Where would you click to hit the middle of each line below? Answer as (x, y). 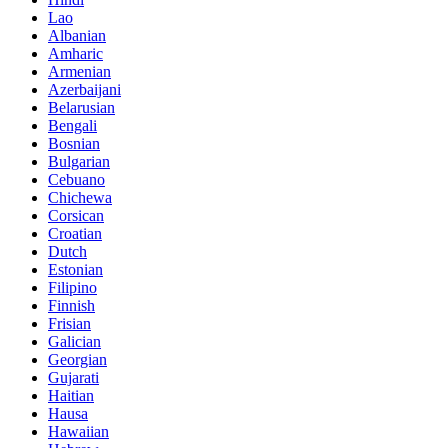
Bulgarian (79, 162)
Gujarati (73, 378)
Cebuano (76, 180)
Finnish (71, 306)
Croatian (75, 234)
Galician (74, 342)
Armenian (79, 72)
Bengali (72, 126)
